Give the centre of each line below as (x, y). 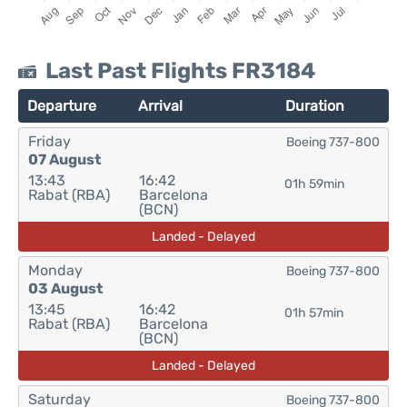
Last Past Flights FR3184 (180, 71)
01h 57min (314, 313)
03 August (65, 288)
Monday (55, 270)
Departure (62, 106)
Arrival (161, 106)
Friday (50, 141)
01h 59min (314, 184)
